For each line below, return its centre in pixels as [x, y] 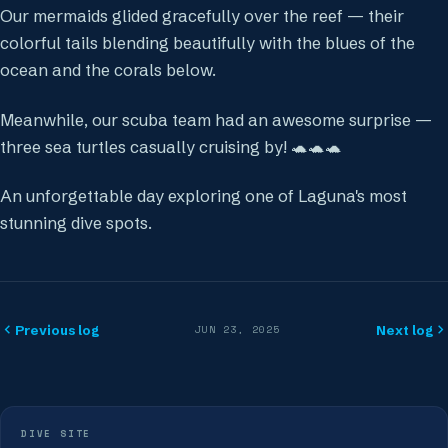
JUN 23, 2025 [237, 330]
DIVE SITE [56, 433]
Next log [404, 329]
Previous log [57, 329]
